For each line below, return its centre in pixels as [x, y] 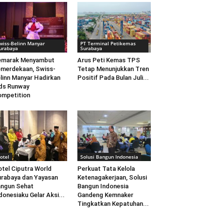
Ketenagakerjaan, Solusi [112, 178]
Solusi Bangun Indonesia [109, 157]
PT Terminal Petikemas [108, 44]
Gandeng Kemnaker [105, 195]
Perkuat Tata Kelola [106, 169]
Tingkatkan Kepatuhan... [113, 204]
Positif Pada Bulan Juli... [113, 78]
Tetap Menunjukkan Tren [113, 69]
